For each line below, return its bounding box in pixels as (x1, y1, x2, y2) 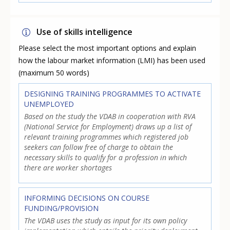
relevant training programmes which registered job (24, 132, 189, 142)
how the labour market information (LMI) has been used (18, 55, 206, 66)
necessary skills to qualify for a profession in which (24, 152, 187, 163)
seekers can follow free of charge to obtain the (24, 142, 174, 152)
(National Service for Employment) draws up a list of (24, 122, 192, 132)
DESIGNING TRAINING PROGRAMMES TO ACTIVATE (24, 89, 201, 99)
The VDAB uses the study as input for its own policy (24, 215, 187, 225)
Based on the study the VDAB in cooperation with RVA (24, 111, 196, 122)
